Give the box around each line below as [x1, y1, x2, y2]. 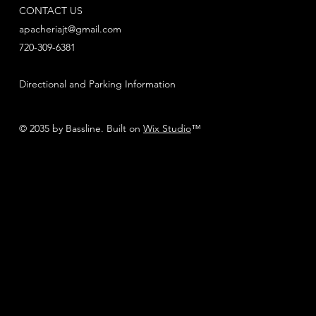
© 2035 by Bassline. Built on [18, 122, 143, 135]
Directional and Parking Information [18, 77, 176, 90]
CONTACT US [18, 4, 83, 17]
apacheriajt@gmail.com [18, 22, 121, 35]
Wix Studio [142, 122, 191, 135]
